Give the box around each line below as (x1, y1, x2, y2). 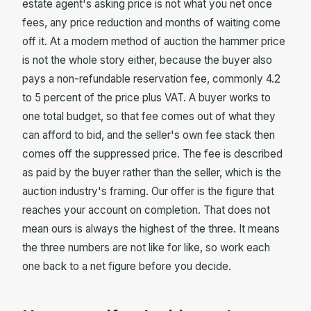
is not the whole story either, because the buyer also (22, 53, 272, 67)
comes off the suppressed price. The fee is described (22, 147, 283, 161)
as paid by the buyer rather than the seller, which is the (22, 166, 281, 180)
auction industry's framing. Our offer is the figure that (22, 185, 274, 199)
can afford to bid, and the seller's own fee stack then (22, 128, 275, 142)
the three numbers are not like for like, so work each (22, 241, 270, 255)
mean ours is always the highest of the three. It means (22, 222, 280, 236)
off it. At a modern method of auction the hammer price (22, 35, 285, 49)
